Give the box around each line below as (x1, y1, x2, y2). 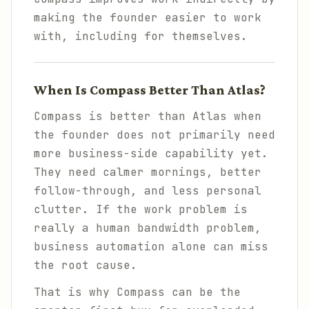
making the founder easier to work (34, 10, 261, 25)
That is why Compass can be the (34, 285, 241, 299)
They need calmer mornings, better (34, 165, 261, 179)
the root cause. (34, 258, 137, 272)
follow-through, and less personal (34, 183, 261, 198)
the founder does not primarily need (34, 128, 275, 142)
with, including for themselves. (34, 29, 248, 43)
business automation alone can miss (34, 239, 268, 254)
